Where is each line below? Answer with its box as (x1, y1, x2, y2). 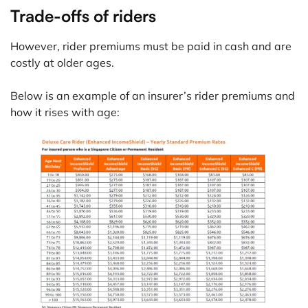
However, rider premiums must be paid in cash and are (10, 39, 291, 53)
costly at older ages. (10, 56, 114, 69)
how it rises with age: (10, 105, 120, 119)
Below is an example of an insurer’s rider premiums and (10, 89, 295, 102)
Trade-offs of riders (10, 5, 156, 26)
